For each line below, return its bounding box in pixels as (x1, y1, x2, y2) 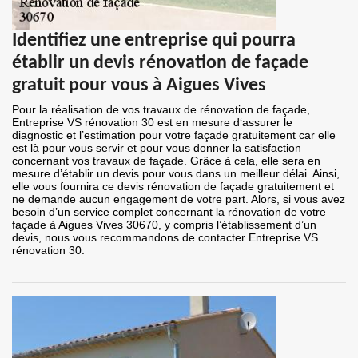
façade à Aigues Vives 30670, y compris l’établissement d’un (12, 218, 316, 232)
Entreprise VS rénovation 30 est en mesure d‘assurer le (12, 116, 292, 129)
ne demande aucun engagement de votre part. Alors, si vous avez (12, 193, 345, 206)
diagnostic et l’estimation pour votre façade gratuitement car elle (12, 129, 336, 142)
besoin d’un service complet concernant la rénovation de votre (12, 205, 326, 219)
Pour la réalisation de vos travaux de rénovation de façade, (12, 103, 310, 117)
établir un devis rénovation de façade (12, 54, 308, 74)
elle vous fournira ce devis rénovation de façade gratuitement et (12, 180, 334, 193)
